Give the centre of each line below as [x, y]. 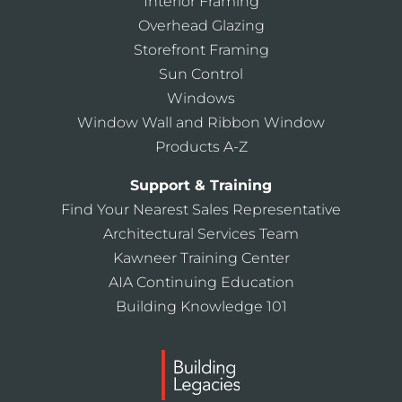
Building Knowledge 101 [201, 306]
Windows [201, 98]
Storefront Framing [201, 50]
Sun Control [201, 74]
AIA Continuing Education [201, 282]
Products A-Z [201, 147]
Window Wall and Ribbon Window [201, 122]
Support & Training [201, 185]
